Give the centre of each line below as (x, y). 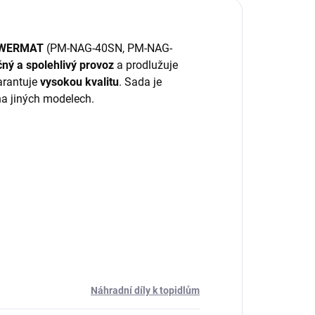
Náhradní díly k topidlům (145, 290)
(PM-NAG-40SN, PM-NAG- (108, 48)
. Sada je (140, 82)
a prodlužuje (146, 65)
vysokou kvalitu (79, 82)
